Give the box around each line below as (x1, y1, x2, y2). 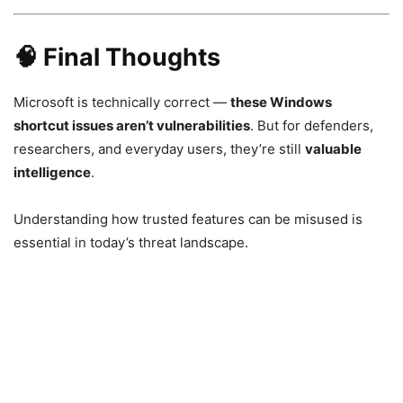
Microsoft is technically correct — (13, 93, 230, 111)
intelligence (13, 163, 91, 181)
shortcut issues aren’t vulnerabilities (13, 116, 250, 134)
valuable (305, 139, 362, 157)
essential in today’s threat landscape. (13, 233, 248, 251)
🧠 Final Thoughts (13, 41, 220, 72)
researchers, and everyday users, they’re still (13, 139, 305, 157)
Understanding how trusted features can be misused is (13, 210, 363, 228)
